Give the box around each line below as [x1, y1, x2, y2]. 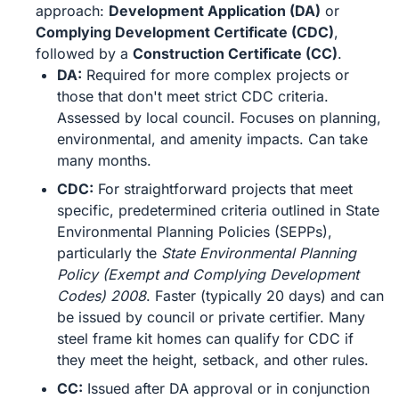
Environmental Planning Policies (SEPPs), [57, 223, 332, 240]
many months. [57, 151, 151, 169]
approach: [36, 2, 109, 20]
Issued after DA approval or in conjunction [83, 379, 370, 397]
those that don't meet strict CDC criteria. [57, 87, 329, 105]
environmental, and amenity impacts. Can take [57, 130, 368, 148]
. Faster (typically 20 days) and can [146, 287, 384, 305]
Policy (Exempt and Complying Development [57, 265, 359, 283]
